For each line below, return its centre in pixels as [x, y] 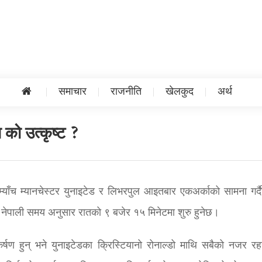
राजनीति [126, 92]
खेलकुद [179, 92]
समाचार [72, 92]
